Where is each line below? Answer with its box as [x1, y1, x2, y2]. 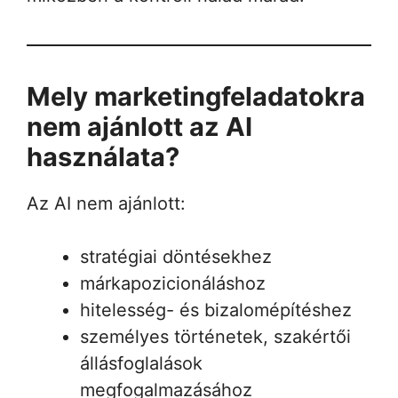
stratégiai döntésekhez [80, 245, 272, 267]
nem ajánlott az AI [27, 110, 252, 142]
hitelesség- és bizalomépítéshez [80, 298, 352, 321]
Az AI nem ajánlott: [27, 192, 186, 214]
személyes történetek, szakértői [80, 325, 351, 347]
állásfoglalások [80, 352, 203, 374]
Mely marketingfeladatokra [27, 80, 365, 112]
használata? [27, 140, 179, 172]
